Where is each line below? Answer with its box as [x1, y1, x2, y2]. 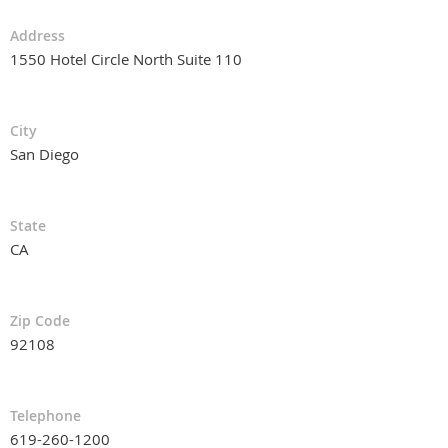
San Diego [10, 143, 79, 164]
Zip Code [10, 310, 70, 330]
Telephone [10, 405, 81, 425]
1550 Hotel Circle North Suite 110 [10, 48, 242, 69]
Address [10, 25, 65, 45]
